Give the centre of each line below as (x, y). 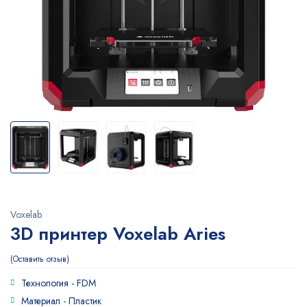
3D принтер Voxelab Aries (118, 234)
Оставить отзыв (40, 259)
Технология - (49, 283)
